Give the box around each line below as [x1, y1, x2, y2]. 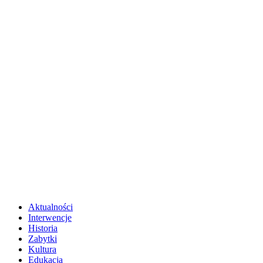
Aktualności [28, 202, 73, 213]
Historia [28, 223, 58, 234]
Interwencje [28, 213, 72, 223]
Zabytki [28, 234, 57, 244]
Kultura [28, 244, 56, 255]
